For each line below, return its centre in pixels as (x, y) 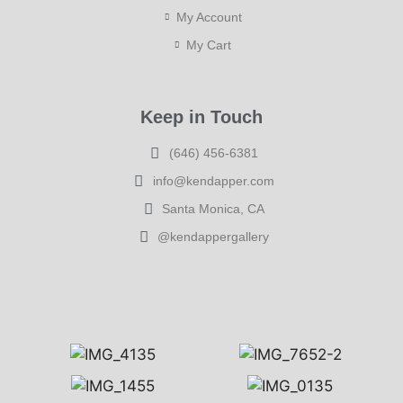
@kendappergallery (214, 237)
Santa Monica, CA (214, 209)
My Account (209, 18)
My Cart (209, 45)
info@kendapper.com (213, 181)
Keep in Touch (201, 117)
